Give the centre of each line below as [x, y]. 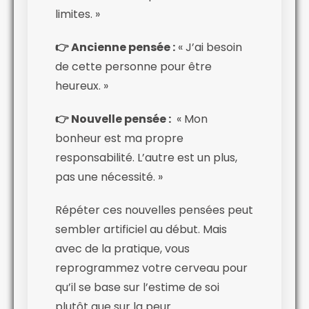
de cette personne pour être [133, 66]
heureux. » [82, 86]
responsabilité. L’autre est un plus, [146, 157]
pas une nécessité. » [109, 177]
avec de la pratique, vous [122, 248]
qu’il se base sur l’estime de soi [137, 287]
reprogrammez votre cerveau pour [151, 268]
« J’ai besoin [209, 47]
